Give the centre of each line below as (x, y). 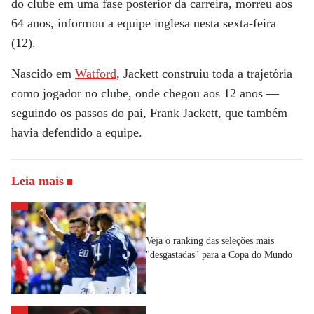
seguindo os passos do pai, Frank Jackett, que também (149, 113)
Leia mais (37, 181)
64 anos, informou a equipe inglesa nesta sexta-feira (144, 23)
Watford (96, 74)
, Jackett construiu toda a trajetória (204, 74)
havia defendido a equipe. (77, 133)
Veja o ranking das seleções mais (210, 240)
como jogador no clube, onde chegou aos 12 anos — (145, 94)
